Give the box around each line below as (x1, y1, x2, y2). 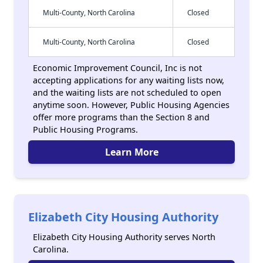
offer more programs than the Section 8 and (33, 112, 210, 123)
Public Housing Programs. (33, 124, 138, 135)
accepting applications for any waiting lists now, (33, 75, 224, 86)
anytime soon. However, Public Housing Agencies (33, 99, 230, 110)
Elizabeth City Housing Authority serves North (33, 231, 215, 242)
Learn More (104, 146, 159, 159)
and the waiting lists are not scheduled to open (33, 87, 221, 98)
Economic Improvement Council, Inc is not (33, 62, 202, 73)
